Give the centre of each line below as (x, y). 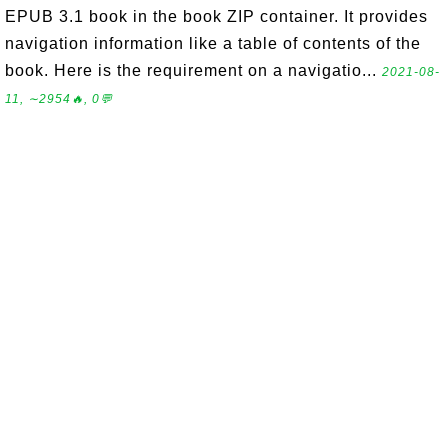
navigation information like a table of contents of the (213, 43)
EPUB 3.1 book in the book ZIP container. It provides (216, 16)
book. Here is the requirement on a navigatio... (193, 70)
